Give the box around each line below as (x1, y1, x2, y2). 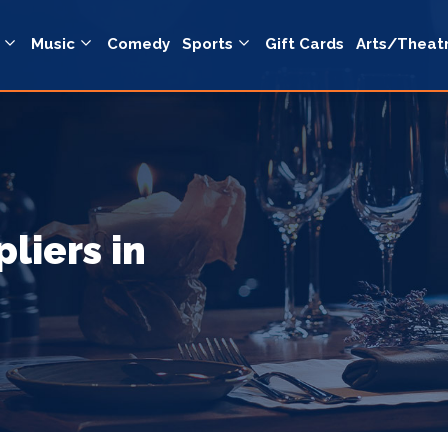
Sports (182, 35, 233, 54)
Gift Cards (265, 35, 344, 54)
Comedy (107, 35, 170, 54)
